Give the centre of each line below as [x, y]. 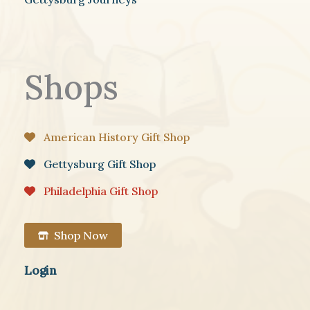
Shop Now [81, 236]
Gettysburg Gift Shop [100, 164]
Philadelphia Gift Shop [101, 191]
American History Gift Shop [117, 137]
